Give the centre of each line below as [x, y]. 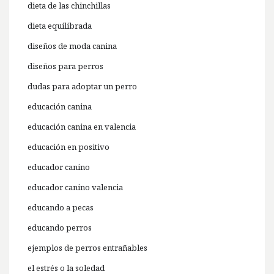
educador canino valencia [75, 187]
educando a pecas [61, 208]
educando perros [60, 228]
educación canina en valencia [82, 127]
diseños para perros [65, 66]
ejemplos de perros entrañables [87, 248]
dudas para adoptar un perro [82, 87]
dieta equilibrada [60, 26]
